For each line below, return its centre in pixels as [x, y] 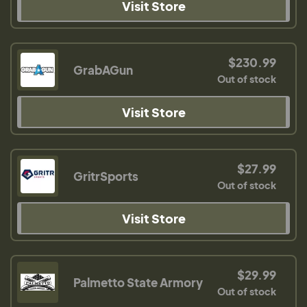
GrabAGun [103, 70]
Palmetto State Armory [138, 282]
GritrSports [106, 176]
